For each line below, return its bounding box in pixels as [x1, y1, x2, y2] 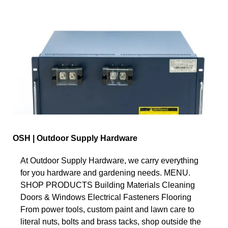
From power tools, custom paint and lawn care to [20, 205, 194, 214]
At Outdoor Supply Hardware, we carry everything [20, 156, 198, 165]
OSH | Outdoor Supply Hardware [13, 133, 137, 142]
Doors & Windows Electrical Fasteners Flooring [20, 192, 191, 202]
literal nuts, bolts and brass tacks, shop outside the [20, 217, 201, 226]
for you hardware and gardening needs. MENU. [20, 168, 190, 177]
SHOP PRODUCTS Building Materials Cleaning [20, 180, 195, 189]
